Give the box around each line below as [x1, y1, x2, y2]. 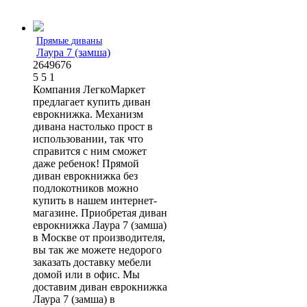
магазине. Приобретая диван [33, 206, 167, 219]
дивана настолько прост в [33, 120, 153, 132]
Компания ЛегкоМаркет [33, 83, 145, 95]
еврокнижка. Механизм [33, 108, 143, 120]
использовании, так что [33, 132, 143, 145]
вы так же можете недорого [33, 243, 162, 256]
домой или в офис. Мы [33, 268, 140, 280]
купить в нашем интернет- [33, 194, 157, 206]
